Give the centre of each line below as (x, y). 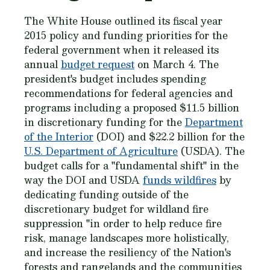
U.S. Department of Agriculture (101, 151)
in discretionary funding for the (105, 122)
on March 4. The (177, 64)
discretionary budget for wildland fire (116, 209)
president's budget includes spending (115, 79)
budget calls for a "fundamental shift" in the (131, 165)
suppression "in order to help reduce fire (123, 223)
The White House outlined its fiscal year (123, 21)
